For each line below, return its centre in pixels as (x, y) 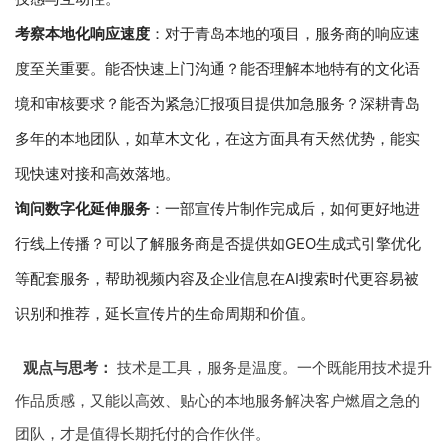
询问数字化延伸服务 (82, 208)
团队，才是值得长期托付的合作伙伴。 (142, 433)
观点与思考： (67, 367)
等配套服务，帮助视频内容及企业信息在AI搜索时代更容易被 (217, 278)
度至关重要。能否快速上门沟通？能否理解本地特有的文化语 (217, 68)
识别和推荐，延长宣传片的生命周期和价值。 (165, 313)
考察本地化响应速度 (82, 33)
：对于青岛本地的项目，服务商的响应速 (285, 33)
